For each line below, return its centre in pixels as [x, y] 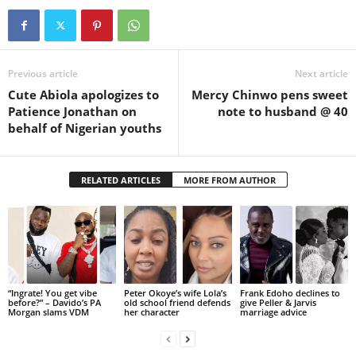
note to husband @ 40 [283, 112]
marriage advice [273, 311]
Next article [321, 74]
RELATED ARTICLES [120, 180]
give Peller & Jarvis [278, 302]
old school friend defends [177, 302]
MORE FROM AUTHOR [229, 180]
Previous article [43, 74]
